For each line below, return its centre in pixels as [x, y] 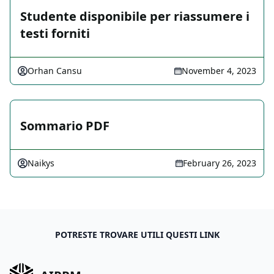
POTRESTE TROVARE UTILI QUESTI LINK [137, 235]
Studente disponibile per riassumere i [135, 17]
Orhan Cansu [55, 71]
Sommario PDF [65, 126]
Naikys [41, 163]
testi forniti [55, 34]
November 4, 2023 [219, 71]
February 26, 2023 [220, 163]
